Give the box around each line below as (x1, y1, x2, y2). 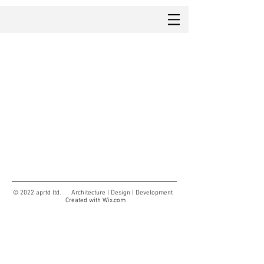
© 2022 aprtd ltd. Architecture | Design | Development (12, 189, 176, 197)
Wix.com (102, 197, 126, 204)
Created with (63, 197, 103, 204)
